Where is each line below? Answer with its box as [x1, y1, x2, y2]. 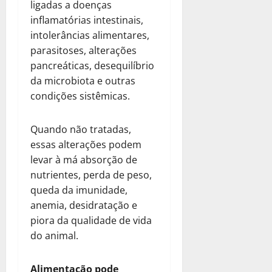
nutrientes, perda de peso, [30, 168, 152, 182]
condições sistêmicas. [30, 89, 130, 103]
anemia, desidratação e [30, 198, 137, 212]
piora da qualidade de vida [30, 213, 152, 227]
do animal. [30, 228, 78, 242]
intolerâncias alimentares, [30, 28, 149, 42]
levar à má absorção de [30, 152, 137, 166]
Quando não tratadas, [30, 122, 131, 136]
